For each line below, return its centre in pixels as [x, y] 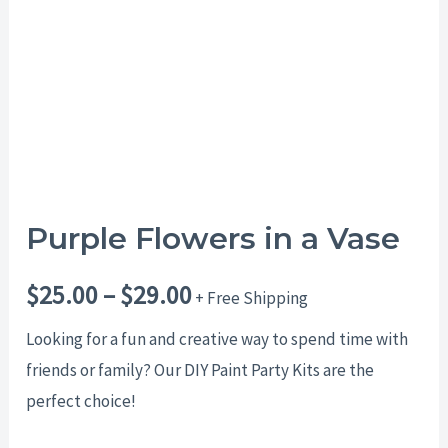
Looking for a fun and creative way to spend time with [217, 339]
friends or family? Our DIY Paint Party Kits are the [200, 370]
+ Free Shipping [252, 298]
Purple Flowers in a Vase [213, 239]
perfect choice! [81, 401]
